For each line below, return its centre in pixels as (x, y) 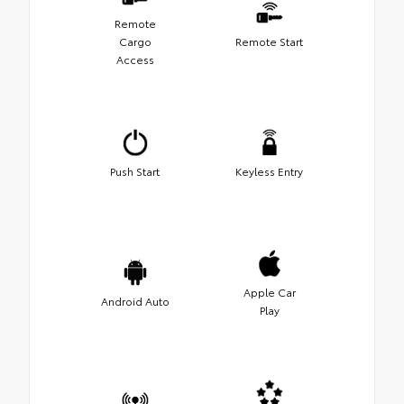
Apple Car (269, 291)
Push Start (135, 170)
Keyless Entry (269, 170)
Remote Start (269, 41)
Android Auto (135, 300)
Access (135, 59)
